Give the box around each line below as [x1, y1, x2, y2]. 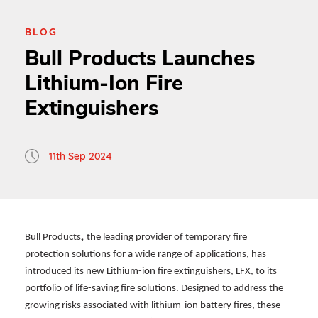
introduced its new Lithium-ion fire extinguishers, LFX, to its [25, 266, 277, 278]
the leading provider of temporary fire [87, 232, 247, 243]
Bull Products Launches [25, 44, 255, 73]
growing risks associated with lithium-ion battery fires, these [25, 300, 280, 312]
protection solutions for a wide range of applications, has [25, 249, 266, 261]
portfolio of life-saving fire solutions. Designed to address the [25, 283, 283, 295]
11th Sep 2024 [49, 150, 112, 163]
